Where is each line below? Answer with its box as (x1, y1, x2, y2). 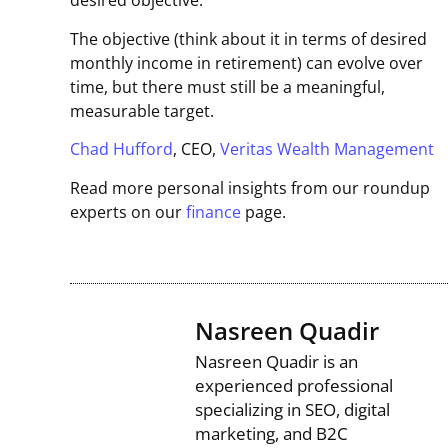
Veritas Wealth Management (220, 138, 434, 161)
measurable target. (70, 99, 214, 122)
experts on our (70, 200, 186, 223)
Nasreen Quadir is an (195, 350, 358, 374)
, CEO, (173, 138, 220, 161)
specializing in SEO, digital (195, 398, 390, 422)
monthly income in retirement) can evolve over (70, 51, 423, 74)
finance (186, 200, 241, 223)
